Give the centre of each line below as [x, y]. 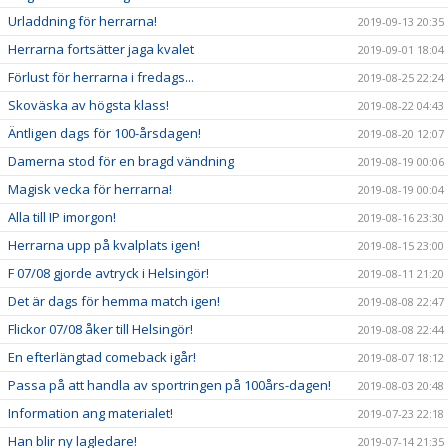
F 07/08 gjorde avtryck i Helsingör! [108, 273]
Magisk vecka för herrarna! [90, 189]
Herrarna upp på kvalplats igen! [104, 245]
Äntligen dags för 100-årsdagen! [104, 133]
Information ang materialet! [90, 413]
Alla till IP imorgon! [62, 217]
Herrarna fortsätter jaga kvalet [101, 49]
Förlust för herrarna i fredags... [101, 77]
